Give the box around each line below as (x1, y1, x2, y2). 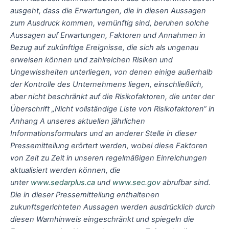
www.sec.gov (112, 177, 161, 187)
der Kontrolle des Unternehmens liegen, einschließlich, (10, 79, 203, 89)
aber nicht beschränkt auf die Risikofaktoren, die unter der (10, 91, 214, 101)
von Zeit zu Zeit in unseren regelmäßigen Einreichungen (10, 153, 207, 163)
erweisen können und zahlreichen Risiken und (10, 55, 173, 64)
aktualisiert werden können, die (10, 165, 121, 175)
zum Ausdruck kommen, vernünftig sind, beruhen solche (10, 18, 209, 28)
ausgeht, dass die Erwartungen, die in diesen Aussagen (10, 6, 206, 15)
